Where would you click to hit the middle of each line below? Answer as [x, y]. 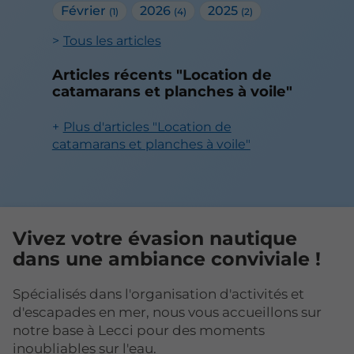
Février [85, 11]
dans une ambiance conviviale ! [167, 258]
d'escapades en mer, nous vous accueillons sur [167, 312]
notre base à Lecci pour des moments [139, 330]
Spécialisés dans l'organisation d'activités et [158, 294]
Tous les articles [112, 41]
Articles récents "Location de [162, 74]
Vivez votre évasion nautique [155, 238]
